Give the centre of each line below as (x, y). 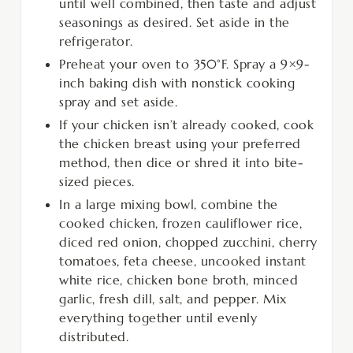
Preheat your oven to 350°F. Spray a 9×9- (184, 63)
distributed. (94, 336)
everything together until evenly (158, 317)
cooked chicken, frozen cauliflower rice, (180, 223)
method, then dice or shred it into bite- (181, 162)
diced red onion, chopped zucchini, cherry (188, 242)
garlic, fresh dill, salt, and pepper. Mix (173, 298)
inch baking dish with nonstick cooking (177, 82)
